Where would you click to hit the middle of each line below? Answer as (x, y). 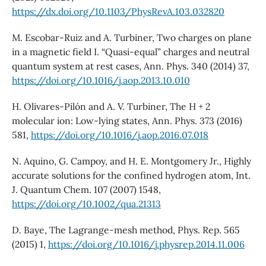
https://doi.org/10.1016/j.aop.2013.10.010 (101, 80)
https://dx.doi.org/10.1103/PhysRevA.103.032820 (118, 12)
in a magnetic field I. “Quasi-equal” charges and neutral (130, 52)
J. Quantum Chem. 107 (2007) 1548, (86, 190)
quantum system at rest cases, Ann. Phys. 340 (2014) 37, (130, 66)
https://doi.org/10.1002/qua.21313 (86, 204)
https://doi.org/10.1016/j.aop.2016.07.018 (119, 135)
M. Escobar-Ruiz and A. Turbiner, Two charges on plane (132, 38)
